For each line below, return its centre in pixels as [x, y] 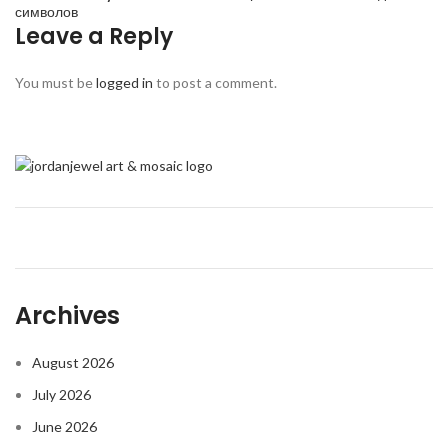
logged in [124, 82]
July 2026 [61, 395]
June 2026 [64, 427]
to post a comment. [215, 82]
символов [46, 12]
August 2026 [73, 363]
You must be [55, 82]
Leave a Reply [94, 36]
